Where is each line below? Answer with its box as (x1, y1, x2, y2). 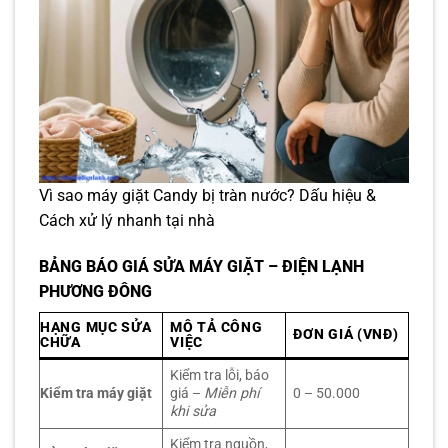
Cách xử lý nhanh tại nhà (39, 211, 215, 231)
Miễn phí (204, 385, 261, 403)
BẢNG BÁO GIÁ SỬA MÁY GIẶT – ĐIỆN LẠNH (39, 257, 364, 277)
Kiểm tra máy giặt (40, 385, 152, 403)
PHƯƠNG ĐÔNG (39, 282, 152, 302)
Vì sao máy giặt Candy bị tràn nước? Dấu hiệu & (39, 186, 376, 206)
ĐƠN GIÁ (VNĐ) (293, 326, 399, 344)
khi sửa (170, 403, 217, 421)
